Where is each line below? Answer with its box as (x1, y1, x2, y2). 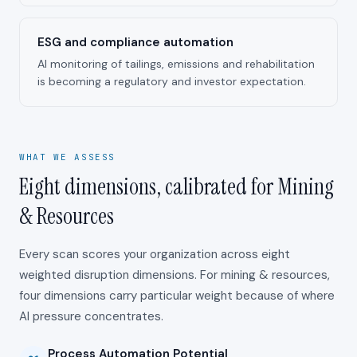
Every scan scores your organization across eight (19, 246, 290, 262)
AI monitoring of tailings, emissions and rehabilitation (37, 57, 315, 71)
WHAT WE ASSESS (19, 151, 116, 163)
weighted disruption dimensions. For (19, 267, 221, 283)
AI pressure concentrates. (19, 308, 163, 324)
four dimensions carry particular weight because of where (19, 288, 335, 304)
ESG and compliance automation (37, 34, 233, 50)
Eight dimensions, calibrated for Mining (19, 172, 334, 202)
